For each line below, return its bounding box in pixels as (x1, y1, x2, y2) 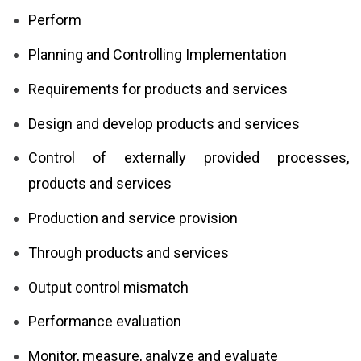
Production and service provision (28, 210, 238, 227)
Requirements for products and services (28, 80, 288, 98)
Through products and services (28, 243, 229, 261)
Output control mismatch (28, 278, 189, 296)
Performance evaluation (28, 313, 181, 330)
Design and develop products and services (28, 114, 300, 132)
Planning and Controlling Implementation (28, 45, 287, 63)
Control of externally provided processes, (28, 149, 349, 167)
